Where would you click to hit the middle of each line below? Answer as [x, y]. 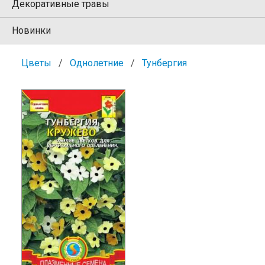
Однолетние [97, 63]
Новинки [31, 31]
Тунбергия [164, 63]
